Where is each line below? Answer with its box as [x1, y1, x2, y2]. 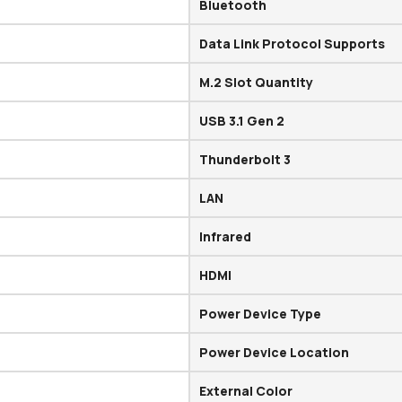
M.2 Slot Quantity [199, 74, 314, 92]
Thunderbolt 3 [199, 151, 292, 169]
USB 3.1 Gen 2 [199, 112, 285, 130]
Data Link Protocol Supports [199, 35, 386, 53]
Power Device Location [199, 344, 350, 362]
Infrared [199, 228, 252, 246]
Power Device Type [199, 305, 322, 323]
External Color [199, 382, 293, 400]
